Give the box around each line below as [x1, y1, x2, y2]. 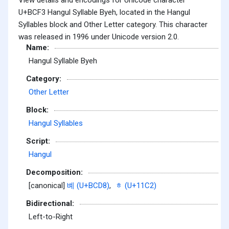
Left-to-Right [29, 212, 73, 222]
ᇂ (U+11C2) [115, 181, 156, 191]
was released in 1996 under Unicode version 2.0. [18, 32, 179, 41]
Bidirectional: [26, 198, 74, 208]
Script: [26, 136, 50, 146]
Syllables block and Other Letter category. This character [18, 19, 208, 29]
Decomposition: [26, 167, 83, 177]
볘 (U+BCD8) [67, 181, 109, 191]
